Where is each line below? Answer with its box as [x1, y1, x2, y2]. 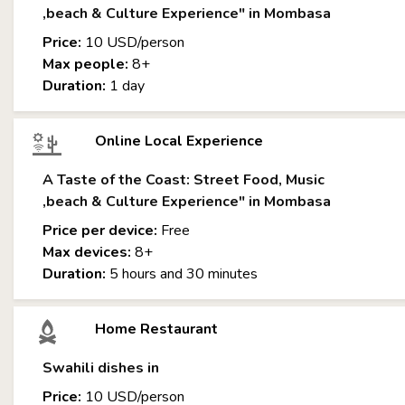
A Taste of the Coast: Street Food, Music [42, 170, 325, 190]
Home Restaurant [94, 319, 218, 339]
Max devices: [42, 242, 131, 262]
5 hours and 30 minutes [106, 264, 258, 284]
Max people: [42, 54, 128, 74]
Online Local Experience [94, 131, 263, 151]
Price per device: [42, 221, 157, 240]
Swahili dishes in [42, 358, 159, 378]
